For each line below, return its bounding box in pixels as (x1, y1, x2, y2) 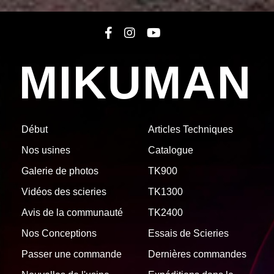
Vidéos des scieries (21, 186, 106, 197)
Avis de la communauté (21, 207, 123, 218)
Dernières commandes (147, 248, 246, 259)
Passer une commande (21, 248, 122, 259)
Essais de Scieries (147, 228, 229, 239)
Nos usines (21, 144, 70, 155)
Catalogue (147, 144, 193, 155)
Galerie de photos (21, 165, 98, 176)
